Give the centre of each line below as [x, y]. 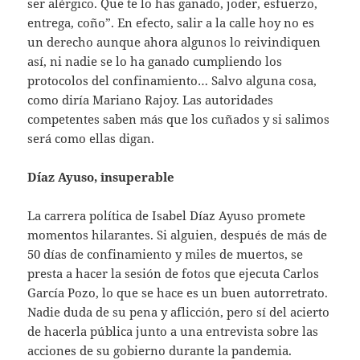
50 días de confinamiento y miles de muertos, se [166, 254]
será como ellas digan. [91, 139]
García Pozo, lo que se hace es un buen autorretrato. [178, 293]
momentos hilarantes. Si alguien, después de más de [178, 235]
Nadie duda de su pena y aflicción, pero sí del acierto [179, 312]
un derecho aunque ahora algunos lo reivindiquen [174, 42]
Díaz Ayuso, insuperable [101, 177]
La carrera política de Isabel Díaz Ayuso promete [167, 216]
